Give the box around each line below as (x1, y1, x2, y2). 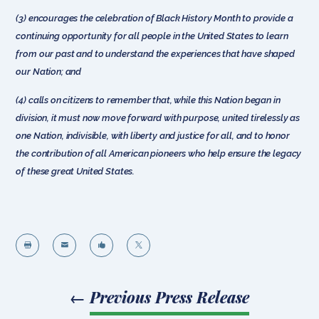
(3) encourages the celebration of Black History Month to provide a (16, 12, 293, 23)
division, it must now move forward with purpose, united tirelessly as (16, 112, 300, 123)
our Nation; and (16, 66, 82, 77)
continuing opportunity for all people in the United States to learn (16, 30, 288, 41)
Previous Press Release (90, 286, 249, 307)
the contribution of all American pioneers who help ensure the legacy (16, 147, 302, 159)
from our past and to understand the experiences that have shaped (16, 48, 295, 59)
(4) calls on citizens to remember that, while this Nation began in (16, 94, 281, 105)
